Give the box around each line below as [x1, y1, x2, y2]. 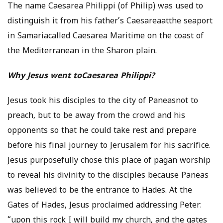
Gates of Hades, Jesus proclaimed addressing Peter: [7, 201, 202, 211]
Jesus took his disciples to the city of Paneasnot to [7, 96, 198, 107]
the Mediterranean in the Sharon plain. [7, 46, 157, 57]
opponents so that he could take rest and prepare [7, 126, 197, 136]
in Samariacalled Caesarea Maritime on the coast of [7, 31, 204, 42]
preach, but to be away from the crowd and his [7, 111, 185, 121]
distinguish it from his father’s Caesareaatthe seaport [7, 16, 213, 27]
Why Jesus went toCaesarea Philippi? [7, 71, 155, 82]
